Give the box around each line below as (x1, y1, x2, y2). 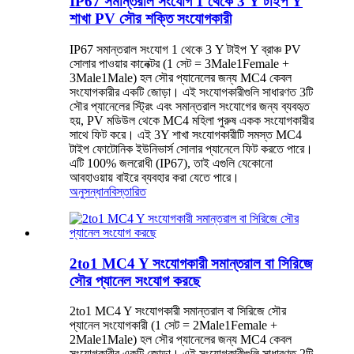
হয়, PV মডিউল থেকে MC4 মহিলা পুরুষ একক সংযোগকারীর (70, 113, 314, 127)
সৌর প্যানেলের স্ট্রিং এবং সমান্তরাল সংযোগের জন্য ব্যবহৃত (70, 99, 310, 113)
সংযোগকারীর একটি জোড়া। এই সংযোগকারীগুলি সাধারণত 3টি (70, 85, 313, 99)
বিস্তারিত (109, 184, 146, 198)
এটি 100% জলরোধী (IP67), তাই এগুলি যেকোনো (70, 156, 273, 170)
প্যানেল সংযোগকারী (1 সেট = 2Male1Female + (70, 318, 277, 333)
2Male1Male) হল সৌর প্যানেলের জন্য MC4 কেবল (70, 333, 292, 347)
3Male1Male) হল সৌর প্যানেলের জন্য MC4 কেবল (70, 70, 292, 85)
